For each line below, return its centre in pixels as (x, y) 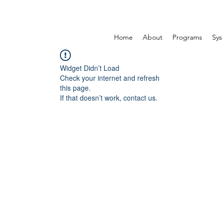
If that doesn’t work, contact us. (109, 98)
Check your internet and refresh (110, 78)
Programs (187, 37)
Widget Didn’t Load (90, 68)
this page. (75, 88)
